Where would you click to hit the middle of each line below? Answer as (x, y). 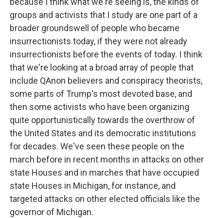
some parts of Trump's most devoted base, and (101, 94)
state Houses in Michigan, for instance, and (93, 186)
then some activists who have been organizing (100, 107)
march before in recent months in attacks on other (107, 159)
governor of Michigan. (52, 212)
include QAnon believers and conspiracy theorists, (106, 81)
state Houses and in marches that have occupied (104, 173)
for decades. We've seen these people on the (97, 146)
